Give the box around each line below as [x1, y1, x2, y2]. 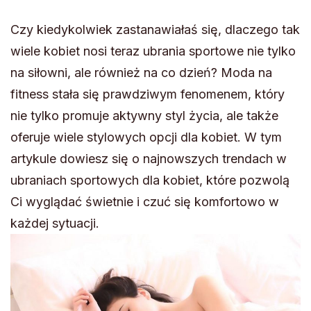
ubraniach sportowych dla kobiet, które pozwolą [10, 173, 289, 188]
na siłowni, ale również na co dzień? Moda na [10, 65, 272, 81]
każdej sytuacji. [10, 216, 99, 231]
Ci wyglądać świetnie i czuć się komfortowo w [10, 194, 279, 210]
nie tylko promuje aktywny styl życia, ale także [10, 108, 278, 124]
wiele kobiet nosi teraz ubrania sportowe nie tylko [10, 44, 296, 59]
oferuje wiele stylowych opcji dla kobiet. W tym [10, 130, 282, 145]
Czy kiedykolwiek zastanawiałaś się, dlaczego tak [10, 22, 300, 37]
